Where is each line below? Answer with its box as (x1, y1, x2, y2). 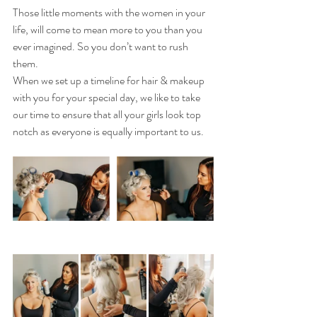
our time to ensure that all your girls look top (13, 106, 203, 123)
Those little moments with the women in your (13, 4, 207, 21)
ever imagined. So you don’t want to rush (13, 38, 190, 55)
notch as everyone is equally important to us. (13, 123, 204, 140)
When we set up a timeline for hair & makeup (13, 72, 207, 89)
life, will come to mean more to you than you (13, 21, 204, 38)
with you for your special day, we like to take (13, 89, 202, 106)
